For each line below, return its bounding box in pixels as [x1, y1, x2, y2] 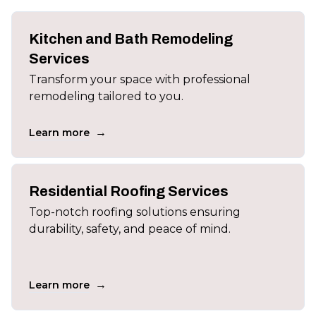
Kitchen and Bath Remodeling [29, 31, 233, 47]
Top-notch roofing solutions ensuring [29, 205, 241, 219]
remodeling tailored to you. [29, 90, 183, 103]
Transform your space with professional [29, 73, 250, 86]
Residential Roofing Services [29, 183, 229, 199]
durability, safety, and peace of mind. [29, 222, 231, 236]
